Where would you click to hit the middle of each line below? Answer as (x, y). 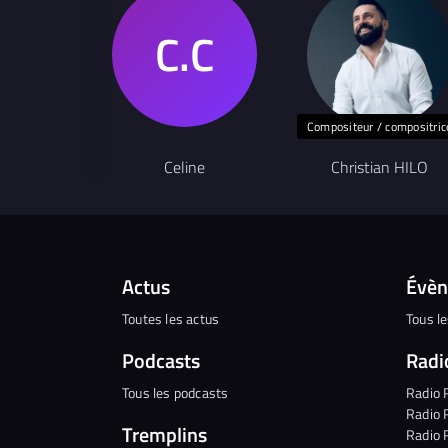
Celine (184, 166)
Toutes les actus (171, 318)
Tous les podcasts (175, 392)
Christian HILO (379, 166)
